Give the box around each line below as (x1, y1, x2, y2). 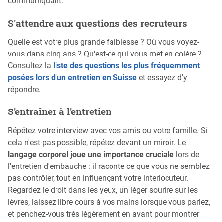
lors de (174, 149, 199, 159)
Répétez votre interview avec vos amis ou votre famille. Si (8, 125, 208, 135)
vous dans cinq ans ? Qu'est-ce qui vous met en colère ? (8, 49, 202, 58)
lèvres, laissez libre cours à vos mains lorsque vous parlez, (8, 197, 210, 207)
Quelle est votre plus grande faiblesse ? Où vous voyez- (8, 37, 199, 47)
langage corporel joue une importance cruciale (8, 149, 174, 159)
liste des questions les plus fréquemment (53, 60, 200, 70)
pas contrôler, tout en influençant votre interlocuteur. (8, 173, 188, 183)
